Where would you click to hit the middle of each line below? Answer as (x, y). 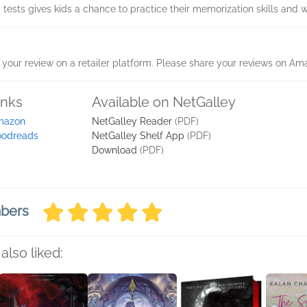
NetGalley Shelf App (138, 136)
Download (114, 150)
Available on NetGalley (164, 102)
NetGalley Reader (132, 121)
